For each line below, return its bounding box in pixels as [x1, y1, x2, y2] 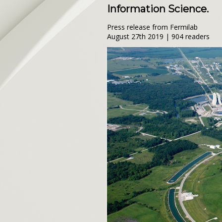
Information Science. [107, 3, 209, 15]
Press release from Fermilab [107, 22, 198, 32]
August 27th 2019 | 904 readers [107, 32, 210, 42]
